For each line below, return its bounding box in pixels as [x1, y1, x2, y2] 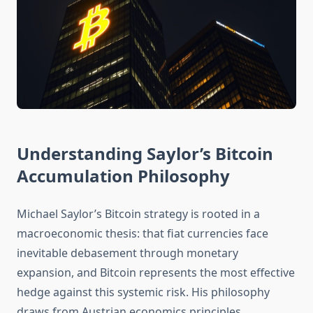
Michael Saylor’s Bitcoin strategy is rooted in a [17, 206, 260, 222]
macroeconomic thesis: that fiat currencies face [17, 226, 268, 242]
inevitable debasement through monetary [17, 245, 238, 261]
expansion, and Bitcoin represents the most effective [17, 265, 295, 281]
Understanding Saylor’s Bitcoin [17, 142, 273, 166]
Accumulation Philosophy [17, 164, 230, 188]
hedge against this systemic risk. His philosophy [17, 284, 270, 300]
